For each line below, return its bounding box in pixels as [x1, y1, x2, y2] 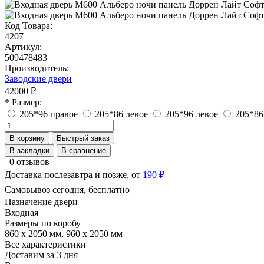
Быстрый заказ [57, 133, 110, 143]
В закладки [9, 146, 49, 155]
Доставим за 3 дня [5, 249, 78, 260]
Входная [5, 207, 38, 217]
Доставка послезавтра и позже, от [5, 169, 143, 180]
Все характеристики [5, 239, 86, 249]
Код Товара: [5, 20, 52, 31]
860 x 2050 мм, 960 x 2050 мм [5, 228, 123, 239]
